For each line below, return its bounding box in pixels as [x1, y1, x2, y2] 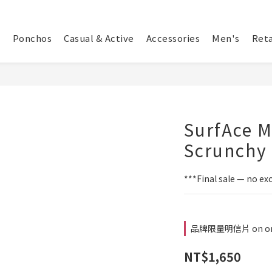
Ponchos [12, 32, 52, 44]
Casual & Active [64, 32, 134, 44]
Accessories [146, 32, 200, 44]
